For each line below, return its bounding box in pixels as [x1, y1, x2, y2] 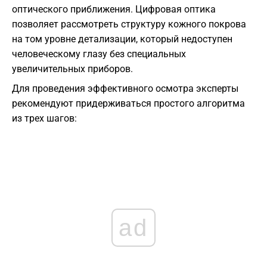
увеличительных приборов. [12, 63, 133, 75]
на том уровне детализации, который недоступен [12, 33, 232, 45]
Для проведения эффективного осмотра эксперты [12, 83, 238, 95]
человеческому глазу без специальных [12, 48, 186, 60]
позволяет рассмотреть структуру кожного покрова [12, 18, 246, 30]
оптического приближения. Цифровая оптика [12, 4, 216, 15]
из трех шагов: [12, 113, 77, 125]
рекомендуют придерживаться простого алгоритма [12, 98, 245, 110]
